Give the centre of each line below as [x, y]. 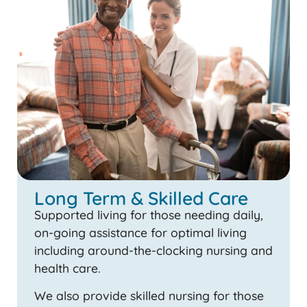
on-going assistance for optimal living [140, 232]
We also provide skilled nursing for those [149, 296]
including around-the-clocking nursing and [153, 250]
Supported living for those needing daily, [149, 214]
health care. [67, 268]
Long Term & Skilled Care [141, 198]
